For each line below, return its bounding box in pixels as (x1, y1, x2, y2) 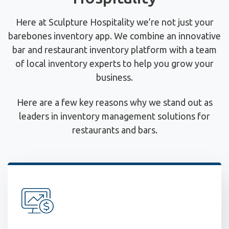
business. (96, 72, 133, 82)
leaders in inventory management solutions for (19, 111, 210, 122)
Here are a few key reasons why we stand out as (16, 97, 213, 108)
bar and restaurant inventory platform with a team (12, 44, 217, 55)
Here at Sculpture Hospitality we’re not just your (15, 16, 214, 27)
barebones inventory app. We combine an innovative (8, 30, 221, 41)
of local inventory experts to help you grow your (15, 58, 214, 68)
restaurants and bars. (72, 125, 157, 135)
